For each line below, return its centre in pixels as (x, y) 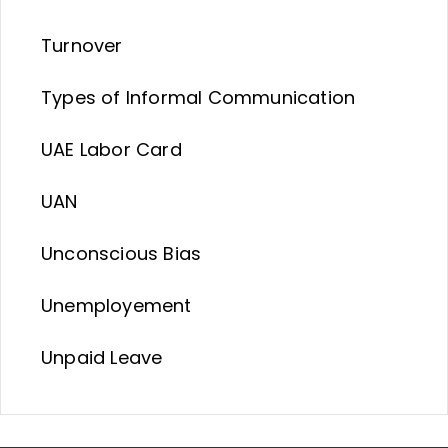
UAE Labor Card (111, 149)
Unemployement (116, 305)
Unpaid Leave (102, 357)
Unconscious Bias (121, 253)
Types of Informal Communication (198, 97)
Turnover (82, 45)
